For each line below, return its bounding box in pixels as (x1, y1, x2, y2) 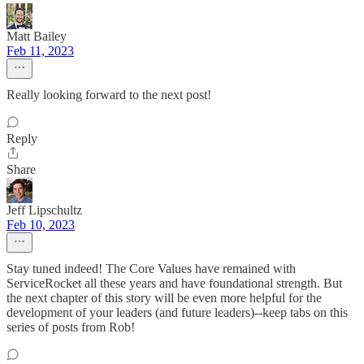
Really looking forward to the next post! (6, 88, 211, 102)
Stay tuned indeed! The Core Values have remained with (6, 262, 296, 276)
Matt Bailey (6, 29, 67, 44)
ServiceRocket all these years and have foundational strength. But (6, 276, 342, 291)
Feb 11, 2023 (6, 44, 74, 58)
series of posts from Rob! (6, 320, 135, 335)
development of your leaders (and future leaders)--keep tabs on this (6, 305, 348, 320)
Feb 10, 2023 (6, 218, 75, 232)
